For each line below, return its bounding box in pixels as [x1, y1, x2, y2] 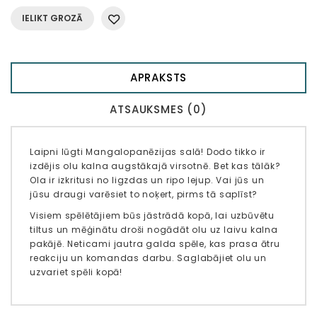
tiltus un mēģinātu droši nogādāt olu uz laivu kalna [30, 224, 278, 236]
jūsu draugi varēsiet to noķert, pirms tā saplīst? [30, 188, 258, 201]
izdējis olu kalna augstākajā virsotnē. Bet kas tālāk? [30, 160, 281, 173]
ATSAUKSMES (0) [110, 102, 207, 117]
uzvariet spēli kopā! [30, 266, 123, 279]
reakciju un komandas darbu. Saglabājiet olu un [30, 252, 267, 265]
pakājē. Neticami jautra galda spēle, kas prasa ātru [30, 238, 280, 250]
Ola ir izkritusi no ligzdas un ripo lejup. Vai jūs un [30, 174, 265, 187]
